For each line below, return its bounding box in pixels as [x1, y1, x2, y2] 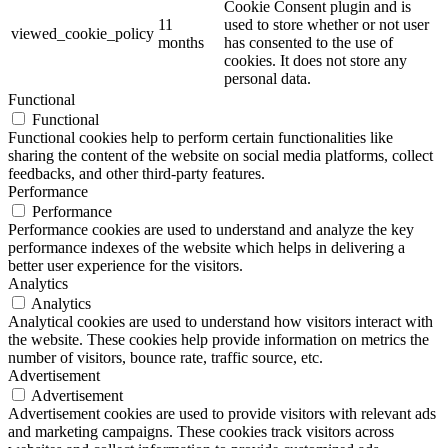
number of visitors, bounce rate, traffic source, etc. [8, 348, 323, 366]
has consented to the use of [224, 33, 393, 51]
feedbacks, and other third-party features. [8, 164, 265, 182]
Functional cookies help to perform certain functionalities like [8, 128, 393, 146]
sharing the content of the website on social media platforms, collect [8, 146, 433, 164]
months [158, 33, 204, 51]
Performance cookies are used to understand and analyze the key [8, 220, 414, 238]
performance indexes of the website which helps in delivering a [8, 238, 405, 256]
